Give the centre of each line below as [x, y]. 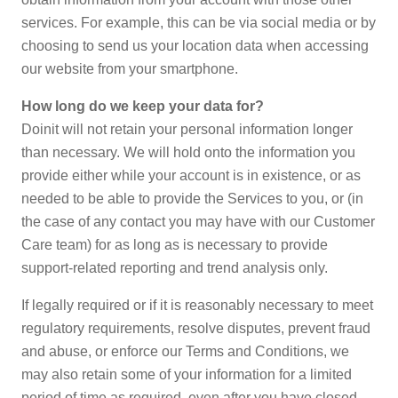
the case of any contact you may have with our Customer [198, 222]
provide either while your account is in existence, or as [191, 175]
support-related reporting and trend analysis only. [175, 268]
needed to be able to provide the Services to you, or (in [192, 199]
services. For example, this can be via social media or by [199, 23]
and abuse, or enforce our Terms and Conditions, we [185, 351]
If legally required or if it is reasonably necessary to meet [197, 305]
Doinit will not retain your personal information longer [187, 129]
